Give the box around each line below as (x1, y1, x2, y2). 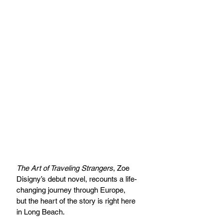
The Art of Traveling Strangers (16, 163, 113, 172)
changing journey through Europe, (16, 185, 127, 194)
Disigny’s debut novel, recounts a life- (16, 174, 137, 183)
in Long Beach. (16, 207, 65, 216)
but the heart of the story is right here (16, 196, 137, 205)
